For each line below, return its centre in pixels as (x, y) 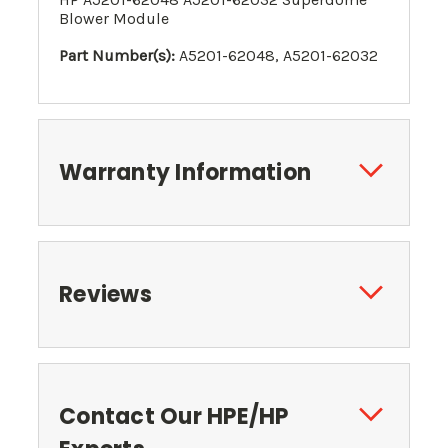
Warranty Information (185, 173)
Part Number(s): (117, 56)
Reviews (105, 295)
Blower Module (114, 19)
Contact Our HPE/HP (174, 417)
